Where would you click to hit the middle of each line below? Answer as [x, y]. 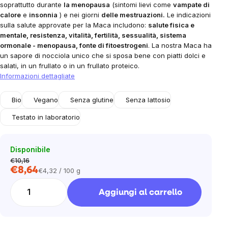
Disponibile [30, 149]
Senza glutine [92, 100]
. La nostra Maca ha [180, 45]
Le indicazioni [188, 15]
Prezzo [49, 175]
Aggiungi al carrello [140, 192]
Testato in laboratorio [46, 117]
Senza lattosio [148, 100]
